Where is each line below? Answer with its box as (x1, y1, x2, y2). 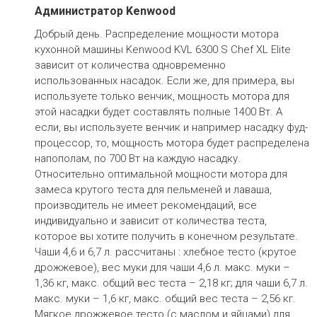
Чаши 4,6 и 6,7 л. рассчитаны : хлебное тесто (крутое (34, 246, 296, 258)
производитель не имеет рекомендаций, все (34, 199, 257, 212)
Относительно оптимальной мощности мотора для (34, 168, 287, 180)
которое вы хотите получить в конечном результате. (34, 230, 298, 243)
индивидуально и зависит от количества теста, (34, 214, 267, 227)
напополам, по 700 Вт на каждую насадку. (34, 152, 241, 165)
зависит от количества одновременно (34, 59, 226, 71)
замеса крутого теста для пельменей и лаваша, (34, 183, 272, 196)
